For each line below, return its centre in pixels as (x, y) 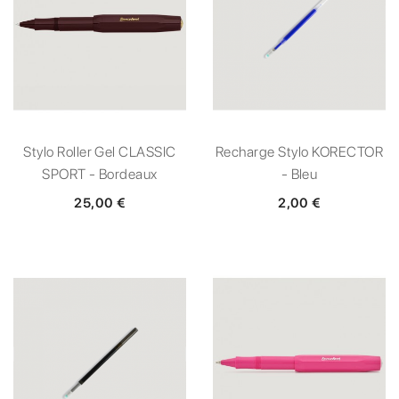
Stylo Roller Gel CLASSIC (100, 151)
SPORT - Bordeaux (100, 174)
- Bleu (299, 174)
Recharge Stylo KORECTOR (299, 151)
